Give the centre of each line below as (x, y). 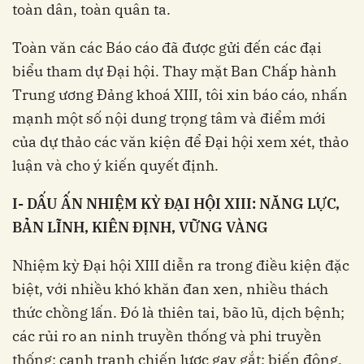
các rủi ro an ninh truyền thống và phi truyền (167, 336)
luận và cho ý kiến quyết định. (115, 166)
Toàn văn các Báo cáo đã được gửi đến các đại (167, 48)
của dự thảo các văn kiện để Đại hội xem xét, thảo (180, 142)
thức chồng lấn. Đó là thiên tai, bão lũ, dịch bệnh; (178, 313)
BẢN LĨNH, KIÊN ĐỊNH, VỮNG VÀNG (140, 227)
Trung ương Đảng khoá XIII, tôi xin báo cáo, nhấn (180, 95)
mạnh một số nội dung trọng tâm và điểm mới (169, 119)
